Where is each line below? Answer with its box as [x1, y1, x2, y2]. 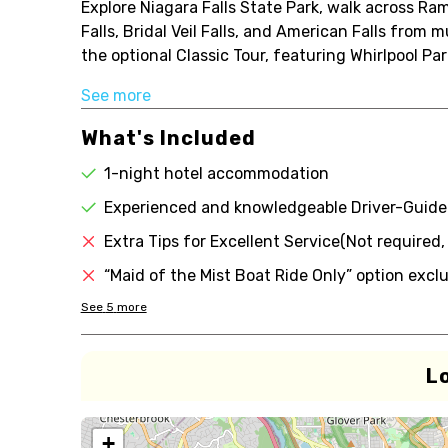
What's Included [80, 126, 256, 150]
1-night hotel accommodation [103, 164, 329, 183]
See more [80, 86, 151, 105]
